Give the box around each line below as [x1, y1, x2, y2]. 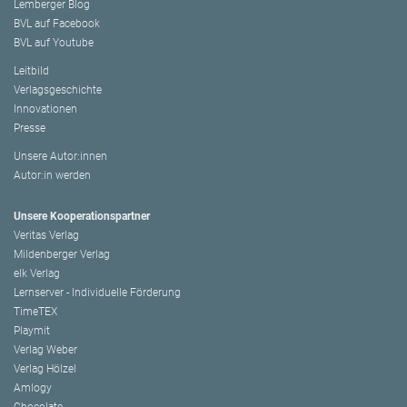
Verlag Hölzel [14, 362, 76, 376]
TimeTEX [14, 305, 57, 319]
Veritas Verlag [14, 229, 79, 243]
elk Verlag [14, 267, 60, 281]
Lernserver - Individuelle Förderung [14, 286, 181, 300]
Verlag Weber [14, 343, 77, 357]
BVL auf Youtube [14, 36, 94, 50]
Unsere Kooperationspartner [14, 210, 150, 223]
